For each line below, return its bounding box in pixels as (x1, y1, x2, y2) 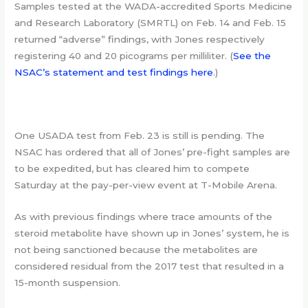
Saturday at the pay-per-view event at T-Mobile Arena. (14, 179, 278, 190)
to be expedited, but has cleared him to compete (14, 162, 250, 174)
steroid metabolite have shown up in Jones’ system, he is (14, 227, 290, 239)
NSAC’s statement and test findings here (14, 67, 214, 78)
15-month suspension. (14, 276, 121, 288)
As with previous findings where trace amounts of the (14, 210, 273, 222)
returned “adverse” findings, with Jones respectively (14, 34, 265, 45)
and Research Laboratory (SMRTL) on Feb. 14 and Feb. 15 (14, 17, 287, 29)
